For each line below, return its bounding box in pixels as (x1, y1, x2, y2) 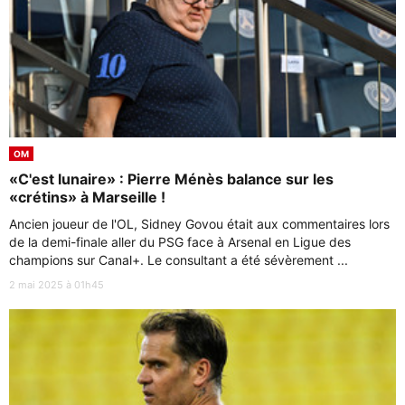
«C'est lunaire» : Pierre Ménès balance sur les (9, 169, 334, 188)
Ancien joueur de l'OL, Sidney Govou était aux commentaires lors (9, 215, 390, 231)
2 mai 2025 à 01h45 (9, 278, 104, 291)
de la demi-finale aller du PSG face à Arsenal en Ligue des (9, 233, 351, 250)
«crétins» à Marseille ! (9, 187, 165, 206)
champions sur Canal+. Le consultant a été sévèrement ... (9, 251, 348, 268)
